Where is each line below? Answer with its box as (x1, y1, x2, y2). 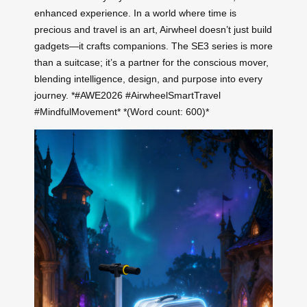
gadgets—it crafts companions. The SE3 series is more (34, 40, 273, 51)
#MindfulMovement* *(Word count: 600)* (34, 106, 209, 117)
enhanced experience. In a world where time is (34, 7, 236, 19)
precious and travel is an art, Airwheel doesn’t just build (34, 23, 272, 35)
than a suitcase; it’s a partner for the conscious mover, (34, 56, 269, 68)
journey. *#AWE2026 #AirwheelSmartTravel (34, 89, 221, 101)
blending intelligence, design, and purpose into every (34, 73, 262, 84)
